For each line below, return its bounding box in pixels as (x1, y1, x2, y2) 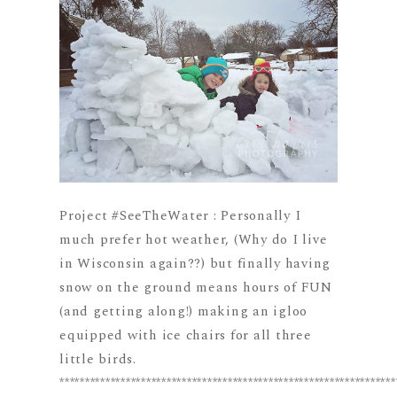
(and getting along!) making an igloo (59, 301, 308, 323)
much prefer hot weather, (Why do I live (59, 230, 328, 251)
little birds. (59, 349, 145, 370)
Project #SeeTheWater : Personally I (59, 206, 301, 227)
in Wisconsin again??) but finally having (59, 253, 331, 275)
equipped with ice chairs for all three (59, 325, 312, 346)
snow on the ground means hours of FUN (59, 277, 332, 299)
